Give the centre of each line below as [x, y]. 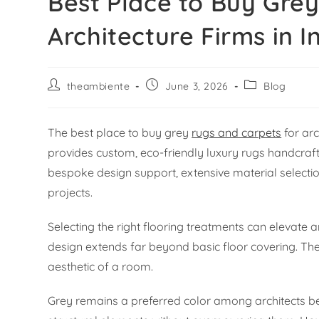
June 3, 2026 [197, 87]
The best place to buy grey [120, 133]
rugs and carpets [237, 133]
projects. [70, 193]
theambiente [98, 87]
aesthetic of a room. [101, 267]
